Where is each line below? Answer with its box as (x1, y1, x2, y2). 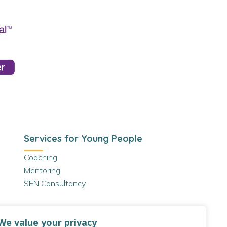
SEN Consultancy (23, 178, 86, 188)
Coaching (23, 152, 57, 162)
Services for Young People (23, 132, 142, 144)
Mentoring (23, 165, 60, 175)
